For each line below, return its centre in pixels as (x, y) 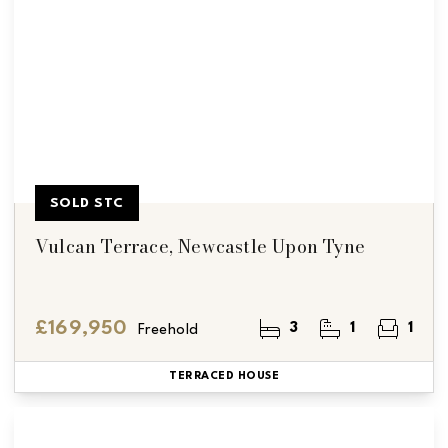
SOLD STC (87, 202)
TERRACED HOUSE (224, 376)
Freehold (168, 330)
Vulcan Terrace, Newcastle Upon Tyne (200, 246)
